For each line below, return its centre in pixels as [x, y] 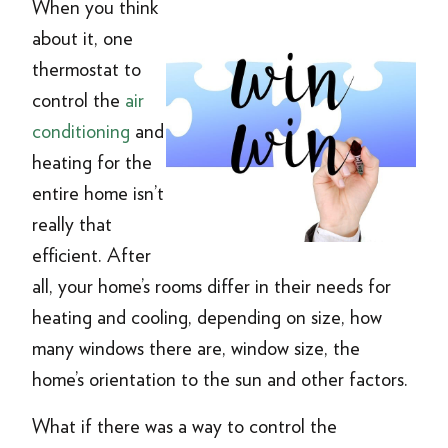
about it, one [82, 38]
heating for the [92, 162]
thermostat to [86, 69]
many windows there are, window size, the [196, 348]
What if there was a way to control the [184, 426]
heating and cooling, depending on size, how [207, 317]
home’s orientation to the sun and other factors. [220, 379]
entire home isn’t [98, 193]
